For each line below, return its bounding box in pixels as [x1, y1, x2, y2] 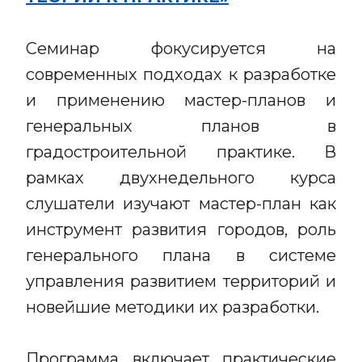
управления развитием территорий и [26, 271, 336, 291]
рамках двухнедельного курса [26, 168, 336, 187]
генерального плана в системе [26, 246, 336, 265]
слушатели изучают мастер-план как [26, 194, 336, 213]
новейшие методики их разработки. [26, 297, 319, 317]
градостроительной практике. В [26, 142, 336, 162]
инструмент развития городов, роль [26, 220, 336, 239]
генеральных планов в [26, 116, 336, 136]
